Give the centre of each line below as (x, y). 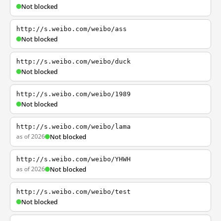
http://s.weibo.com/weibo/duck (74, 61)
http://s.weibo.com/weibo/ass (72, 29)
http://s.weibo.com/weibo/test (74, 192)
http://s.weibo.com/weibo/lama (74, 127)
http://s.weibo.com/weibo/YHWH (74, 159)
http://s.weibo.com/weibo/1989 (74, 94)
